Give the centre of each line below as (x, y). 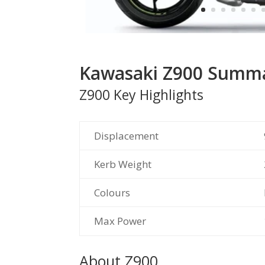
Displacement (127, 136)
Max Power (120, 221)
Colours (112, 193)
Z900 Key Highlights (142, 95)
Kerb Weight (123, 164)
